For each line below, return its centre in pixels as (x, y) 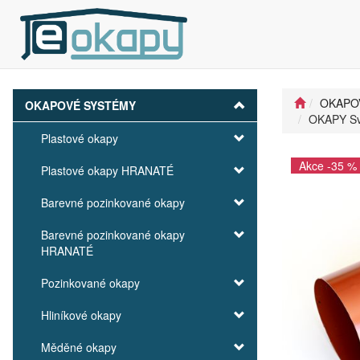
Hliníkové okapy (81, 315)
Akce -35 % (328, 166)
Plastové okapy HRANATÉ (107, 170)
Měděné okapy (79, 347)
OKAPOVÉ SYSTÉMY (80, 105)
